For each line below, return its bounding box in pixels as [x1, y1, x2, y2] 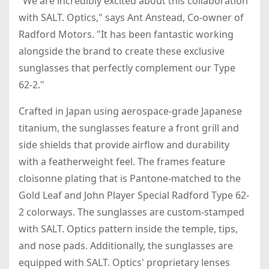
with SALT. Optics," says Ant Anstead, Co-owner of [19, 11, 244, 25]
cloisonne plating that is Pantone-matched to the [19, 172, 241, 186]
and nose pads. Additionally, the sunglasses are [19, 239, 233, 253]
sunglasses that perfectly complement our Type [19, 61, 235, 75]
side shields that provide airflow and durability [19, 138, 229, 152]
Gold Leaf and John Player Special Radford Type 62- [19, 189, 249, 202]
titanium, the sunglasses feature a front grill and [19, 121, 239, 135]
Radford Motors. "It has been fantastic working [19, 28, 234, 41]
